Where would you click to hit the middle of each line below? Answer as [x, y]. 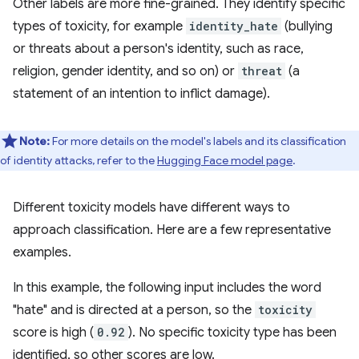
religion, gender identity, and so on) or [125, 71]
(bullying [307, 26]
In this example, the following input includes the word [167, 287]
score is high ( [53, 332]
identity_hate [234, 26]
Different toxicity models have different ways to [151, 207]
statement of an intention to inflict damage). [141, 93]
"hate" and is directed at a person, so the [134, 310]
